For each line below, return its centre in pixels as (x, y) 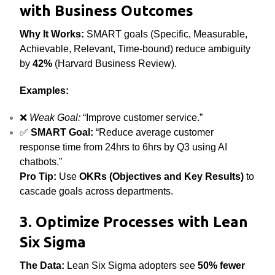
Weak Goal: (55, 118)
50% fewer (222, 265)
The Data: (42, 265)
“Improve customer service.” (142, 118)
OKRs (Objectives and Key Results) (162, 176)
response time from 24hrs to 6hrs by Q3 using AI (124, 147)
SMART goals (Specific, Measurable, (166, 34)
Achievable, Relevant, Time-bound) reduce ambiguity (135, 49)
